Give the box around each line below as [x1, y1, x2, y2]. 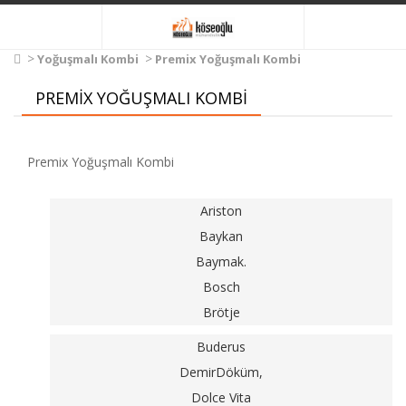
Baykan [199, 227, 243, 245]
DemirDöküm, [179, 363, 263, 381]
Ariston [200, 202, 242, 219]
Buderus [197, 338, 246, 355]
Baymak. [196, 253, 246, 270]
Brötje [202, 304, 240, 321]
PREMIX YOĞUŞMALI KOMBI [35, 87, 247, 109]
